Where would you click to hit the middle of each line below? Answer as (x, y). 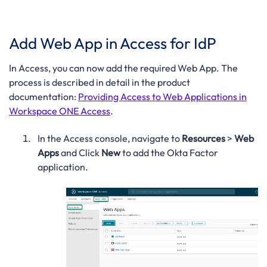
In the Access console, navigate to (109, 139)
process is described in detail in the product (100, 82)
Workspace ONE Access (60, 111)
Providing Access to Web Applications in (162, 96)
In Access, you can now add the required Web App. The (123, 68)
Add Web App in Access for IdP (113, 43)
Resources (203, 139)
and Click (80, 153)
